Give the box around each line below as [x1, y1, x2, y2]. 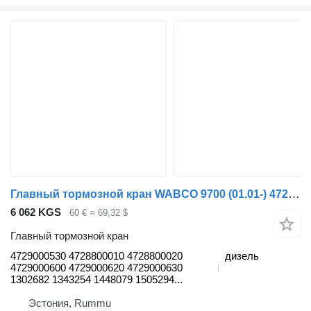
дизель [225, 250, 259, 262]
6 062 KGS [10, 205, 61, 218]
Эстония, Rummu [28, 297, 111, 310]
